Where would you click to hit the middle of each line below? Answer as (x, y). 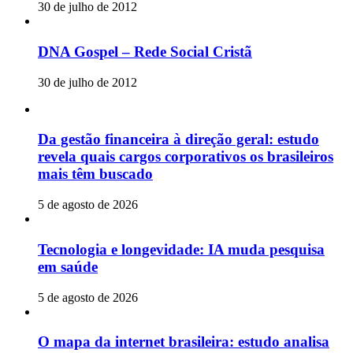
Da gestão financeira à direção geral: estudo (178, 139)
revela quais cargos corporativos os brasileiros (186, 157)
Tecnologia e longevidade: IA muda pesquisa (181, 249)
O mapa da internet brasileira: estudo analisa (184, 342)
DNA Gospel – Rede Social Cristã (145, 52)
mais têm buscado (95, 174)
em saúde (68, 266)
